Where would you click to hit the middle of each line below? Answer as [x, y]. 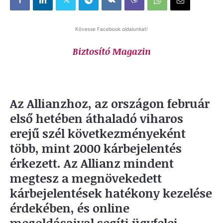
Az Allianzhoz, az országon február [110, 103]
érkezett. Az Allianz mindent [92, 163]
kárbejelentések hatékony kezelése [111, 193]
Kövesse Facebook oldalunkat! [111, 29]
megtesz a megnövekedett [86, 178]
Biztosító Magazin [111, 51]
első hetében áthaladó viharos [97, 118]
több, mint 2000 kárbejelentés [96, 148]
